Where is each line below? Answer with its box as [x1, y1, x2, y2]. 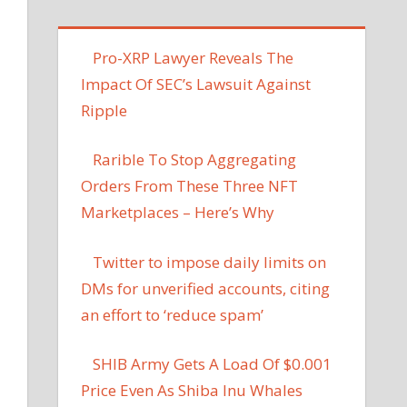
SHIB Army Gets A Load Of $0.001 [93, 353, 333, 375]
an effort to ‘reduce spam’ [81, 303, 264, 325]
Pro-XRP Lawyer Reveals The [93, 46, 294, 68]
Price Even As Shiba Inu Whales [81, 380, 303, 402]
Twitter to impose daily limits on [93, 251, 327, 273]
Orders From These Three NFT [81, 175, 299, 197]
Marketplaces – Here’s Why [81, 202, 275, 223]
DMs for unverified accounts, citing [81, 277, 331, 299]
